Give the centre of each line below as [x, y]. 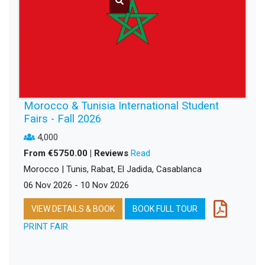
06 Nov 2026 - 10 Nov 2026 [76, 185]
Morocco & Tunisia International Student [121, 105]
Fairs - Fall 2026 [62, 118]
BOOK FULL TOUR [165, 209]
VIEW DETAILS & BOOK [73, 209]
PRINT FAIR [46, 226]
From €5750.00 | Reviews [77, 153]
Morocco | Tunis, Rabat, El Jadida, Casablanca [113, 169]
